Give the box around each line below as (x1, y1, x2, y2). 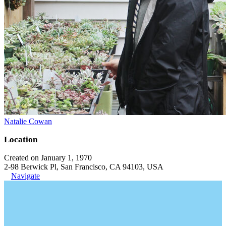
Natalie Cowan (4, 117, 52, 126)
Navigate (11, 171, 40, 180)
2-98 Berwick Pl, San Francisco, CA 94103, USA (4, 162, 163, 171)
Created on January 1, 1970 (4, 153, 92, 162)
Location (4, 134, 37, 144)
